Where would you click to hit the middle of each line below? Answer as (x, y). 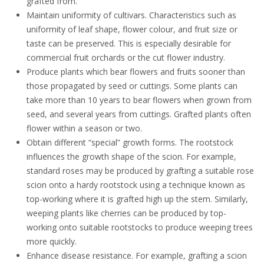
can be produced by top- (180, 213)
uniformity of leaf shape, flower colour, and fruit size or (132, 29)
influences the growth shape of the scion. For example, (131, 156)
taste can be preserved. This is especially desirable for (129, 43)
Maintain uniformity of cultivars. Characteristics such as (131, 15)
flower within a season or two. (84, 128)
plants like (81, 213)
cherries (117, 213)
